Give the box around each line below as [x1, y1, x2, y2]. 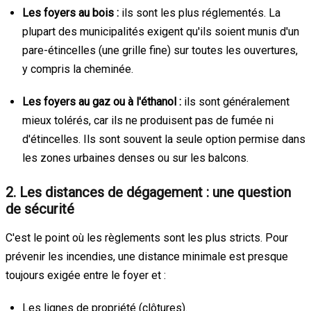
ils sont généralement [181, 94, 289, 108]
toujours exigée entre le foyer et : [6, 268, 166, 282]
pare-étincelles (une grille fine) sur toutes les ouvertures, [22, 43, 298, 57]
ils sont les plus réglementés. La [119, 6, 280, 19]
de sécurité [6, 200, 74, 217]
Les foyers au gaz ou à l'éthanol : [22, 94, 181, 108]
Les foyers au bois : [22, 6, 119, 19]
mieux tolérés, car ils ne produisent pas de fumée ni [22, 113, 274, 127]
